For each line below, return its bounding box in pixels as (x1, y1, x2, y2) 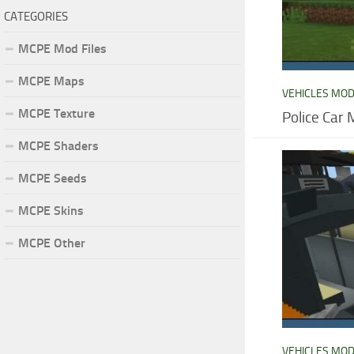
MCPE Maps (18, 73, 85, 88)
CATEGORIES (4, 9, 68, 24)
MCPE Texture (18, 105, 95, 121)
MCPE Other (18, 235, 85, 250)
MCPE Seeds (18, 170, 87, 186)
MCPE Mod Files (18, 40, 107, 56)
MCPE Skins (18, 202, 84, 218)
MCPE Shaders (18, 137, 99, 153)
